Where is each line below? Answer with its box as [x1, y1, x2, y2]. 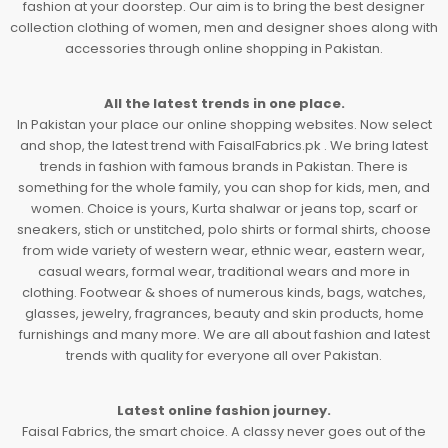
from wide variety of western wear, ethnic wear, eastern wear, [23, 241, 425, 261]
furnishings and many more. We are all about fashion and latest [18, 325, 430, 345]
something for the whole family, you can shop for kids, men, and [18, 178, 430, 198]
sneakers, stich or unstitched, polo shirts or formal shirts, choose [17, 220, 431, 240]
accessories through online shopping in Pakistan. [65, 39, 383, 59]
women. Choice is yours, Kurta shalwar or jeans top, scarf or [30, 199, 418, 219]
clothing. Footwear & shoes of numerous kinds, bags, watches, [22, 283, 426, 303]
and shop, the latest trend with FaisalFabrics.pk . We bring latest [20, 136, 428, 156]
